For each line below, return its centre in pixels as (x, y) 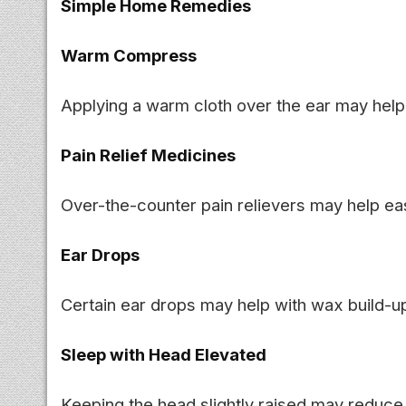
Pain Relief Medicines (148, 155)
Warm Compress (129, 55)
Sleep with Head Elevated (164, 354)
